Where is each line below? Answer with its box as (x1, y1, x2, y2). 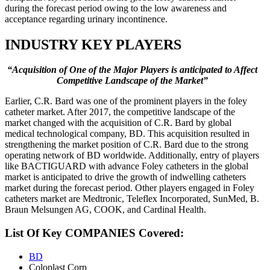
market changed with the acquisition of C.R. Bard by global (5, 118, 231, 128)
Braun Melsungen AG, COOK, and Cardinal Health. (5, 204, 206, 215)
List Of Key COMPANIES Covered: (5, 227, 184, 240)
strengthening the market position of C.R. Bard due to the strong (5, 139, 248, 150)
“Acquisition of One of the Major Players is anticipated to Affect (7, 64, 257, 75)
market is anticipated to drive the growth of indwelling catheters (5, 172, 246, 183)
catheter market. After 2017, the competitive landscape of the (5, 107, 235, 118)
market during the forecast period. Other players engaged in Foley (5, 183, 254, 193)
